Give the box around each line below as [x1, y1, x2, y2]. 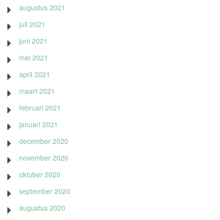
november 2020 [19, 152, 68, 163]
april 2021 [19, 69, 50, 79]
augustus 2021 [19, 2, 65, 12]
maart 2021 [19, 85, 55, 96]
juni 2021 [19, 35, 48, 46]
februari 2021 [19, 102, 61, 112]
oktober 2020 [19, 169, 60, 179]
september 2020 [19, 186, 70, 196]
